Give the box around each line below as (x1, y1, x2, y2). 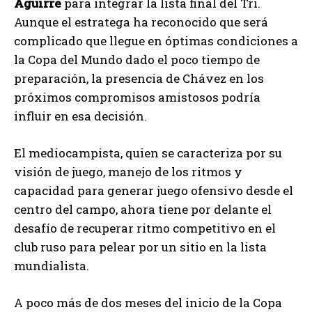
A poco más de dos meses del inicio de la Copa (14, 294, 282, 311)
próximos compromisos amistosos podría (14, 88, 260, 105)
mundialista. (14, 257, 89, 274)
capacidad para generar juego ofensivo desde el (14, 182, 293, 198)
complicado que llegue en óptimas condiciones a (14, 32, 298, 49)
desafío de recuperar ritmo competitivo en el (14, 219, 276, 236)
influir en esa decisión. (14, 107, 147, 124)
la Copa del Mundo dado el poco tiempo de (14, 51, 260, 68)
